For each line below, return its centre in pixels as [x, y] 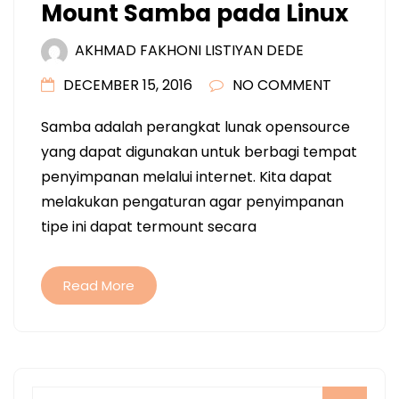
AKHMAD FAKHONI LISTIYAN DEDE [189, 50]
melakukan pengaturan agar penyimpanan [192, 202]
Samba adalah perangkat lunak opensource [195, 127]
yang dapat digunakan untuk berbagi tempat [199, 152]
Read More [99, 286]
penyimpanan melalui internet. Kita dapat [187, 177]
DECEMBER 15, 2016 [128, 85]
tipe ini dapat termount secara [149, 227]
